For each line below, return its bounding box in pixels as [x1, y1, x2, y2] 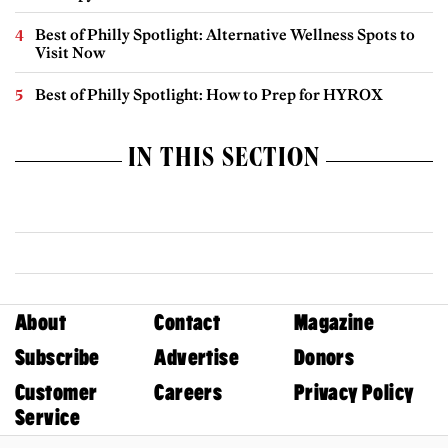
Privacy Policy [293, 379, 415, 405]
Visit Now [35, 42, 105, 62]
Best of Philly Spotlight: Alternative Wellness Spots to [35, 24, 415, 44]
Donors [293, 344, 355, 370]
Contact [154, 309, 221, 335]
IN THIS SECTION [128, 146, 320, 175]
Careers [154, 379, 223, 405]
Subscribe [15, 344, 100, 370]
